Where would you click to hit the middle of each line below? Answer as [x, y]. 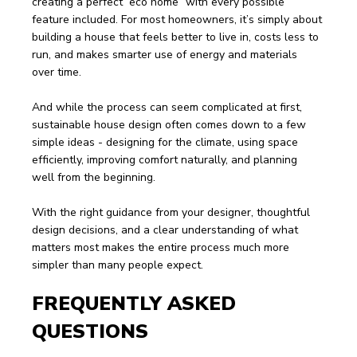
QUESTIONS [90, 331]
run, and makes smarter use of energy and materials [166, 54]
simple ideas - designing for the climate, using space [167, 142]
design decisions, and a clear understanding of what [167, 229]
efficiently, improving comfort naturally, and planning [166, 159]
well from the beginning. [94, 177]
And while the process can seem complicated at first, [169, 107]
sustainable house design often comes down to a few [171, 124]
